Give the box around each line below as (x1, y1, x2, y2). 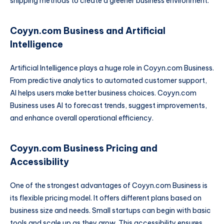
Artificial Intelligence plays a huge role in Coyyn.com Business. (10, 63, 214, 73)
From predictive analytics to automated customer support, (10, 76, 207, 85)
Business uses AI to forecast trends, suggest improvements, (10, 101, 207, 110)
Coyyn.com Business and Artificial (10, 24, 165, 36)
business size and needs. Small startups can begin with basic (10, 206, 211, 215)
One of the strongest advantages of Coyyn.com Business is (10, 181, 207, 190)
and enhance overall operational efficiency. (10, 113, 153, 123)
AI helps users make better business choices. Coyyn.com (10, 88, 196, 98)
